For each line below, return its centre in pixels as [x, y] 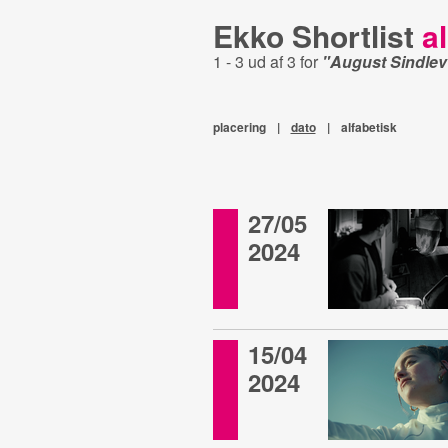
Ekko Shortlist [317, 35]
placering [239, 127]
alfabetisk [368, 127]
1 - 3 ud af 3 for [267, 61]
